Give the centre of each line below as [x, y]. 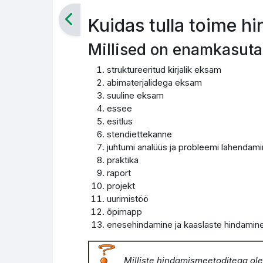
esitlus [119, 121]
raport [119, 173]
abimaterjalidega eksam [154, 82]
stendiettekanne [139, 134]
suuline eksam [135, 95]
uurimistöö [127, 199]
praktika [122, 160]
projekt [121, 186]
